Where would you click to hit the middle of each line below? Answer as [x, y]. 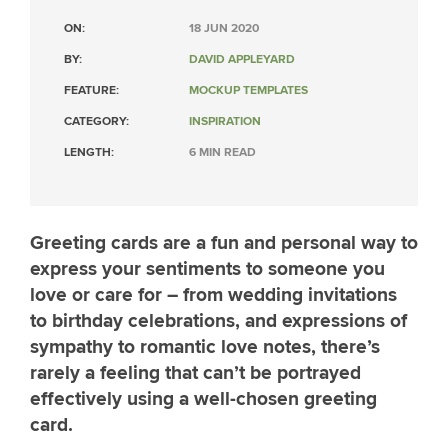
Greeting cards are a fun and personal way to [224, 243]
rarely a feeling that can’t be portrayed [195, 373]
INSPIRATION [225, 121]
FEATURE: [91, 90]
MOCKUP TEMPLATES [248, 90]
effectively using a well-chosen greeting [203, 399]
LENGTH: [89, 152]
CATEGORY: [96, 121]
